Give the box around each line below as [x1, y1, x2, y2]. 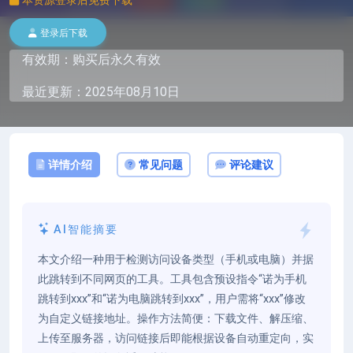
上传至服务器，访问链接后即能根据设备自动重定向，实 [38, 332, 314, 346]
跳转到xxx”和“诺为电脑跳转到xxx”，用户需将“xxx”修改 [38, 292, 306, 307]
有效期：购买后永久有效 [22, 51, 161, 67]
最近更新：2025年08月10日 [22, 84, 180, 99]
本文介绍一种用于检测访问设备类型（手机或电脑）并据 [38, 253, 314, 267]
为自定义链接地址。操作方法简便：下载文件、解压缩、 [38, 312, 314, 326]
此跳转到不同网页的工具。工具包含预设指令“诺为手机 [38, 273, 307, 287]
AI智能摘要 [54, 222, 118, 236]
